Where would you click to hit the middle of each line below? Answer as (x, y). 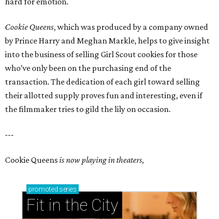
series (67, 189)
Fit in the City (72, 205)
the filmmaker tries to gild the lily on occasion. (88, 109)
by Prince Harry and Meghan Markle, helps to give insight (107, 41)
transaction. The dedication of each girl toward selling (102, 82)
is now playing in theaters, (102, 160)
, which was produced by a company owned (131, 27)
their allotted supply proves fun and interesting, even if (104, 96)
